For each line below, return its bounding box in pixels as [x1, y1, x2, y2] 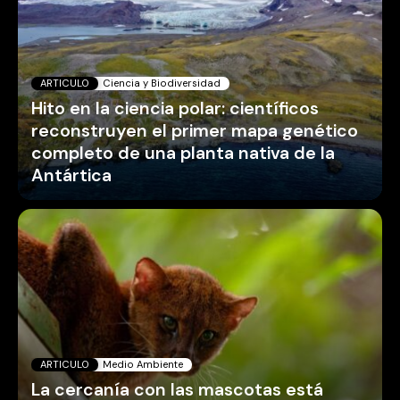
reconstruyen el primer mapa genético [31, 119, 358, 142]
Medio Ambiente [103, 357, 183, 371]
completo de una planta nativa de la [31, 141, 335, 164]
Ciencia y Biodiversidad [103, 76, 221, 89]
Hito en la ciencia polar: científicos [31, 96, 319, 120]
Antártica [31, 163, 112, 187]
